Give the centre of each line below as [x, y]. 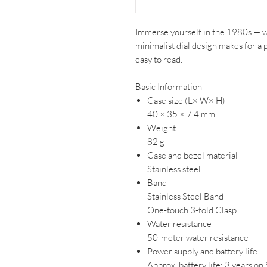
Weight [162, 128]
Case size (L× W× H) [186, 100]
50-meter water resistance [198, 237]
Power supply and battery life [202, 251]
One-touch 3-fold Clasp [192, 210]
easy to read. [159, 59]
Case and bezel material [193, 155]
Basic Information [169, 87]
